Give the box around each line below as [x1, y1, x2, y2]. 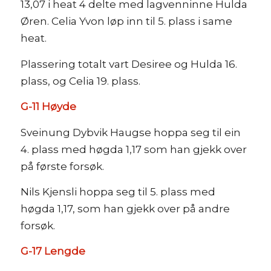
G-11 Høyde [20, 100, 76, 113]
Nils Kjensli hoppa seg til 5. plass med [20, 185, 215, 198]
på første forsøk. [20, 160, 104, 172]
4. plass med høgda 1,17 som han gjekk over [20, 143, 247, 155]
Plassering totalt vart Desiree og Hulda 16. [20, 57, 237, 70]
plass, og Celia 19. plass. [20, 74, 140, 87]
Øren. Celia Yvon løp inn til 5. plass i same [20, 15, 232, 28]
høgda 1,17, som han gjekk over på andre [20, 202, 230, 215]
